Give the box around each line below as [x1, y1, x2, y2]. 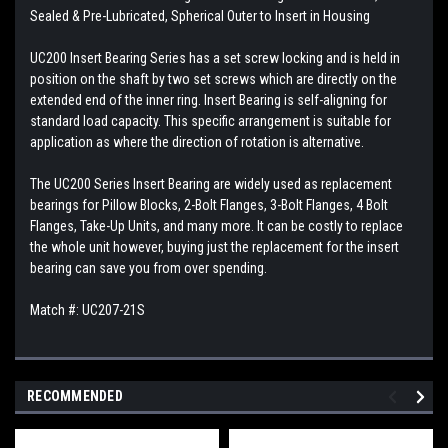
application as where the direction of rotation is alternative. [30, 133, 364, 150]
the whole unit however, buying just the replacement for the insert [30, 238, 399, 255]
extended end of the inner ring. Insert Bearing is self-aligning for [30, 91, 387, 108]
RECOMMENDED [27, 387, 123, 404]
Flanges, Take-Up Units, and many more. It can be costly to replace [30, 217, 403, 234]
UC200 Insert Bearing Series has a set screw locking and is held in [30, 49, 400, 66]
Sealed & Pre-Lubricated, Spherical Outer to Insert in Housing [30, 7, 370, 24]
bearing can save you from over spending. [30, 259, 267, 276]
